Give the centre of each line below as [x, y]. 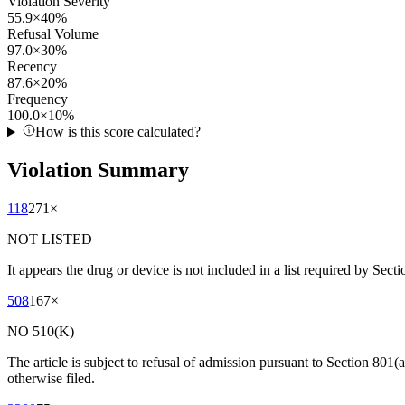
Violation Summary [98, 170]
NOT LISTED [50, 240]
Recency [32, 67]
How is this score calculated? [118, 132]
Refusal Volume [53, 34]
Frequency [38, 99]
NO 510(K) [41, 332]
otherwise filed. [51, 379]
